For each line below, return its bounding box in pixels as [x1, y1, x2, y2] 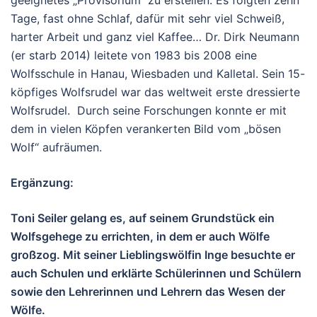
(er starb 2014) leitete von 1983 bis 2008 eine [11, 47, 257, 62]
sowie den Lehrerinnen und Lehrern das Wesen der [11, 284, 285, 299]
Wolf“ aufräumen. [11, 139, 102, 154]
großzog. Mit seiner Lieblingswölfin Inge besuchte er [11, 247, 295, 262]
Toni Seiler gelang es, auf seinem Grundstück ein [11, 210, 275, 225]
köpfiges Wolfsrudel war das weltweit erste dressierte [11, 84, 300, 99]
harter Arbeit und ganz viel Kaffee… [11, 29, 205, 44]
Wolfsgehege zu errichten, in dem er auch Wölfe [11, 229, 270, 243]
